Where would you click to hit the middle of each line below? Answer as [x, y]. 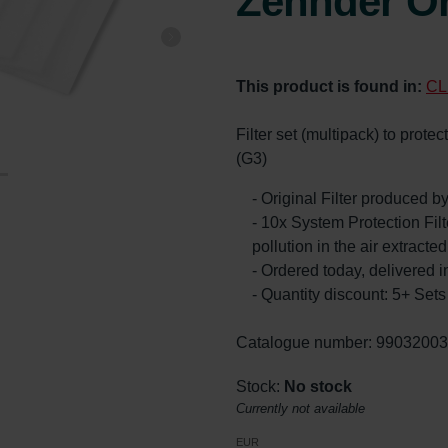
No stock [318, 386]
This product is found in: [331, 86]
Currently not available [300, 408]
